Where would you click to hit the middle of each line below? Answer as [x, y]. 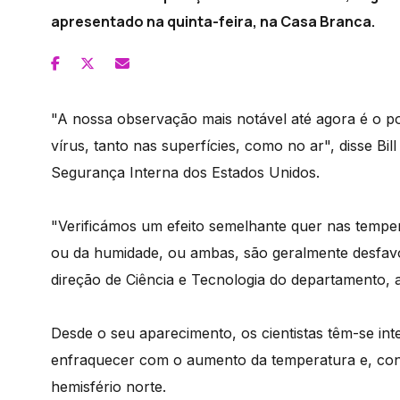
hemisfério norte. [108, 386]
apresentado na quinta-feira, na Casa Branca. [213, 21]
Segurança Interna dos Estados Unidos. [185, 172]
